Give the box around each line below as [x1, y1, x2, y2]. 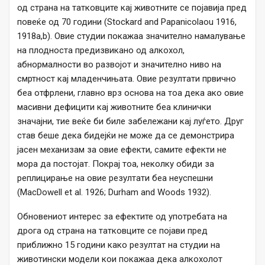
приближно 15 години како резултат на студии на [17, 240, 220, 251]
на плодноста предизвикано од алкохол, [17, 45, 185, 56]
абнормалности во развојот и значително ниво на [17, 59, 221, 70]
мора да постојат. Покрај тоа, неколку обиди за [17, 159, 214, 170]
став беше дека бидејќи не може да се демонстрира [17, 130, 234, 141]
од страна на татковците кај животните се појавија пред [17, 2, 247, 14]
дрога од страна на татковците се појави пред [17, 225, 208, 237]
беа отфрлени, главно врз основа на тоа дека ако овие [17, 88, 244, 99]
